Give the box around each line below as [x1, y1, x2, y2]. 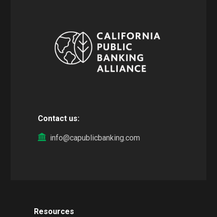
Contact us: [38, 113, 80, 123]
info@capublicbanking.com [50, 133, 140, 142]
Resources [33, 206, 74, 216]
